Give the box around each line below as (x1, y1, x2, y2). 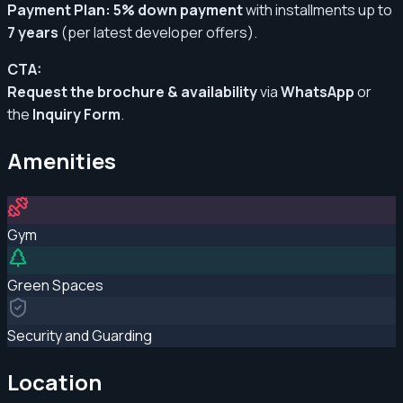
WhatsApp (281, 82, 354, 103)
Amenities (7, 146, 116, 176)
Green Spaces (7, 275, 103, 296)
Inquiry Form (32, 104, 121, 125)
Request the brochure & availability (7, 82, 257, 103)
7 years (7, 22, 58, 43)
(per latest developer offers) (61, 22, 254, 43)
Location (7, 367, 102, 398)
